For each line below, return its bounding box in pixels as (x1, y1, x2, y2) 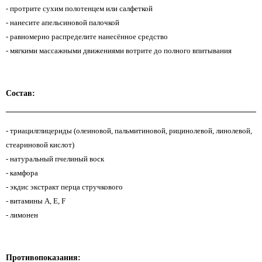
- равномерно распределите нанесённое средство (6, 32, 168, 41)
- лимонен (6, 210, 38, 219)
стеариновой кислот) (6, 140, 74, 149)
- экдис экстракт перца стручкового (6, 182, 123, 191)
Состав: (6, 88, 35, 98)
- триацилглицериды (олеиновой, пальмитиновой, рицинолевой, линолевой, (6, 126, 252, 135)
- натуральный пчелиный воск (6, 154, 104, 163)
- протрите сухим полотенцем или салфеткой (6, 4, 153, 13)
